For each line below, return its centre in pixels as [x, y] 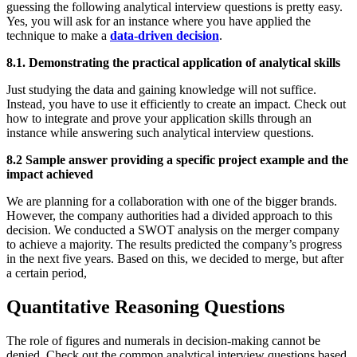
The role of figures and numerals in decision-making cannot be [163, 341]
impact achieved [50, 175]
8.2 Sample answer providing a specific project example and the [177, 160]
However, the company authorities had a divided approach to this [169, 216]
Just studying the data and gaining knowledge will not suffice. [161, 90]
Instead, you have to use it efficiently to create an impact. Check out [176, 104]
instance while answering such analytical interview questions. [160, 133]
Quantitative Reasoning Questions [145, 307]
